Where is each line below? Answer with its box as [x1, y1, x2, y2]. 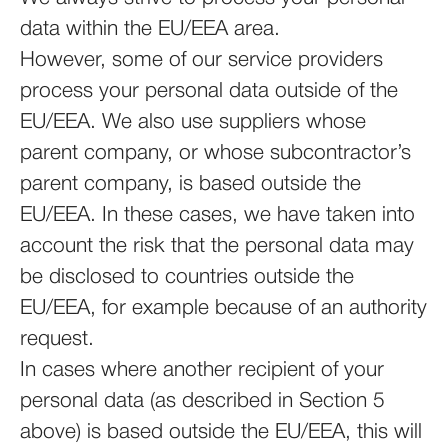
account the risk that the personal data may [20, 237, 414, 256]
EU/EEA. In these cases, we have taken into [20, 206, 415, 225]
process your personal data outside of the [20, 82, 398, 101]
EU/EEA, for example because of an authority [20, 299, 427, 318]
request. [20, 330, 94, 349]
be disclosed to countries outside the [20, 268, 354, 287]
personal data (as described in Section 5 [20, 392, 385, 411]
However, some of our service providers [20, 51, 383, 70]
